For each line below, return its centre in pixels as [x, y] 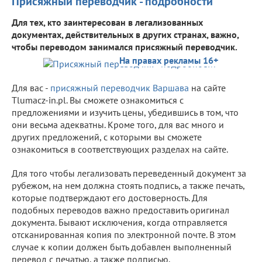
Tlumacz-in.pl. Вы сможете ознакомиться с [98, 100]
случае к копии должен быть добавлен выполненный [122, 247]
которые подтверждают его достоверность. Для [110, 197]
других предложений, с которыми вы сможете [107, 137]
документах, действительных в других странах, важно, [125, 34]
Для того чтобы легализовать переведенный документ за [129, 173]
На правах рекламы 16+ [169, 60]
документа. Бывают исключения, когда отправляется [120, 222]
